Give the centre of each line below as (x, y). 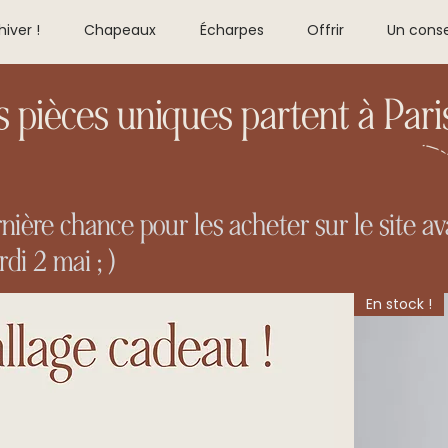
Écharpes (232, 30)
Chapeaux (120, 30)
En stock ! (399, 304)
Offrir (325, 30)
